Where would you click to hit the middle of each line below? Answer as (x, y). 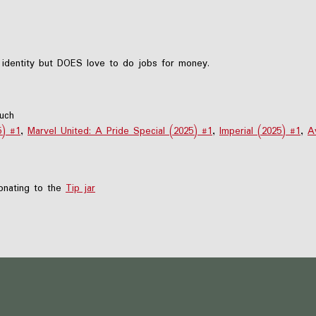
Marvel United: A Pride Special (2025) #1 (120, 131)
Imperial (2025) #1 (260, 131)
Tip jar (80, 188)
